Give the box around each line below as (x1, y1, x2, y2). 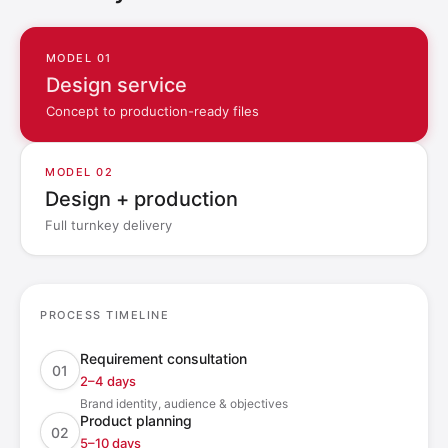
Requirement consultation (80, 350, 247, 368)
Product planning (80, 412, 192, 430)
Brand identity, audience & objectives (80, 396, 288, 412)
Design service (45, 72, 187, 97)
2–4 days (80, 373, 136, 390)
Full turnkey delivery (45, 217, 172, 234)
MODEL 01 (45, 50, 112, 65)
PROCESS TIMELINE (40, 308, 169, 323)
